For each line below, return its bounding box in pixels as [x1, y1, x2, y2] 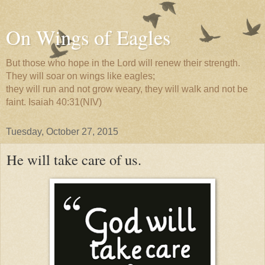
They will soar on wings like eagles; [6, 71, 155, 81]
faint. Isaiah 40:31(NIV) [6, 97, 102, 107]
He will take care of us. [7, 150, 141, 169]
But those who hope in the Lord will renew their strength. [6, 58, 240, 68]
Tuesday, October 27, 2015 [6, 127, 118, 137]
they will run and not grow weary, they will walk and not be [6, 84, 248, 94]
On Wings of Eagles [6, 24, 170, 51]
